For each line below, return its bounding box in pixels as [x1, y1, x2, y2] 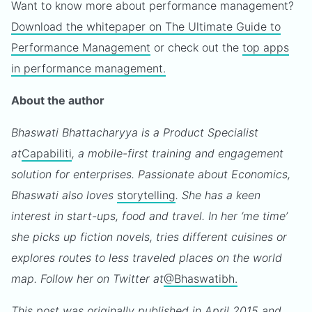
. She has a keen [175, 188, 260, 202]
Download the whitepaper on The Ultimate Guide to [11, 19, 281, 33]
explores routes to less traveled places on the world [11, 251, 282, 265]
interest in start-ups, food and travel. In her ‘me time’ [11, 209, 288, 223]
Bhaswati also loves [11, 188, 117, 202]
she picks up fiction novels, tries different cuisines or [11, 230, 287, 244]
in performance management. [11, 61, 166, 75]
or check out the [150, 40, 242, 54]
